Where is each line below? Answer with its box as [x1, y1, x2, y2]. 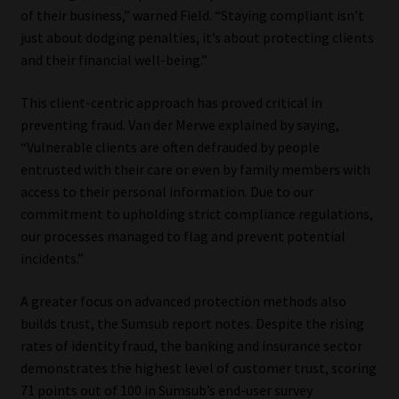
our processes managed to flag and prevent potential [20, 226, 346, 245]
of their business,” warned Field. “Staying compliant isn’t [20, 6, 364, 25]
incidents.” [20, 248, 84, 267]
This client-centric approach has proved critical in [20, 93, 322, 111]
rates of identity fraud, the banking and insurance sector [20, 336, 362, 354]
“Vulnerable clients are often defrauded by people [20, 137, 320, 156]
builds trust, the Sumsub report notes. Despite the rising [20, 313, 364, 332]
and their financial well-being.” [20, 51, 208, 69]
